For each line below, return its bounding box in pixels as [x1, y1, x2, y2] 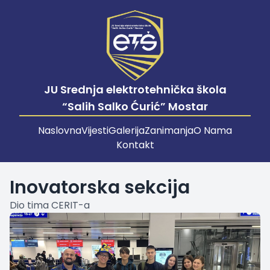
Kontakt [116, 138, 154, 152]
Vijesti [81, 124, 108, 138]
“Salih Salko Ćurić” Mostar [62, 99, 208, 115]
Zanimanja [145, 124, 193, 138]
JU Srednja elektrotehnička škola [43, 82, 227, 98]
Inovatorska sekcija [10, 175, 190, 201]
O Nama [193, 124, 232, 138]
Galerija [108, 124, 145, 138]
